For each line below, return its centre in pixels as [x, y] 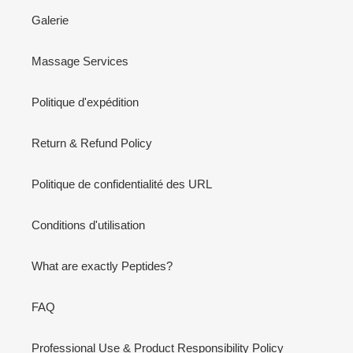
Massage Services [80, 61]
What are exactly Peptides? [102, 266]
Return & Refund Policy [92, 143]
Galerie [50, 20]
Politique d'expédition [85, 102]
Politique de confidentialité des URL [122, 184]
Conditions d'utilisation [88, 225]
